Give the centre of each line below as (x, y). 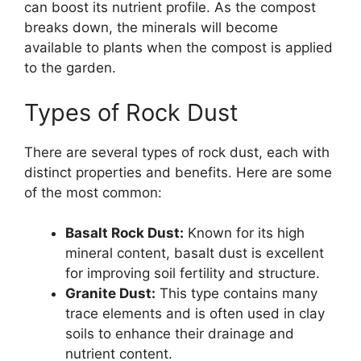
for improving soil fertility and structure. (193, 273)
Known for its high (244, 233)
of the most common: (93, 192)
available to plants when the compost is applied (178, 48)
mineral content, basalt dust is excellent (195, 253)
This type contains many (237, 293)
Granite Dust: (110, 293)
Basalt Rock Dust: (124, 233)
